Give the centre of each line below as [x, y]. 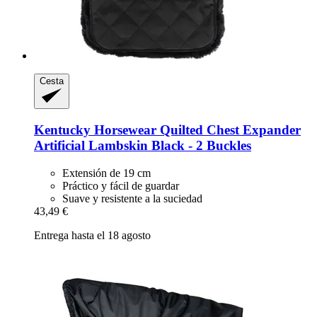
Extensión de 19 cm [106, 173]
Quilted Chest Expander [229, 129]
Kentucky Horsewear [95, 129]
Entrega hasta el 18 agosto [92, 235]
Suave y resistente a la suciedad [132, 198]
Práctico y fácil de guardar [121, 185]
